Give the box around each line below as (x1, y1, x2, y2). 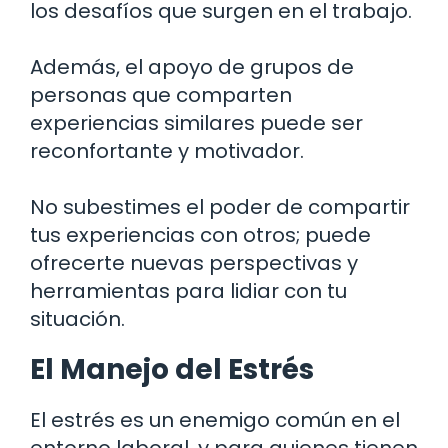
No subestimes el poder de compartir (30, 192, 410, 221)
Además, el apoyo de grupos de (30, 52, 354, 81)
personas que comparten (30, 80, 292, 109)
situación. (30, 304, 125, 333)
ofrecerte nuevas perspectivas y (30, 248, 358, 277)
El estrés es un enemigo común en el (30, 405, 400, 434)
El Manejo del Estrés (30, 349, 314, 389)
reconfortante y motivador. (30, 136, 304, 165)
